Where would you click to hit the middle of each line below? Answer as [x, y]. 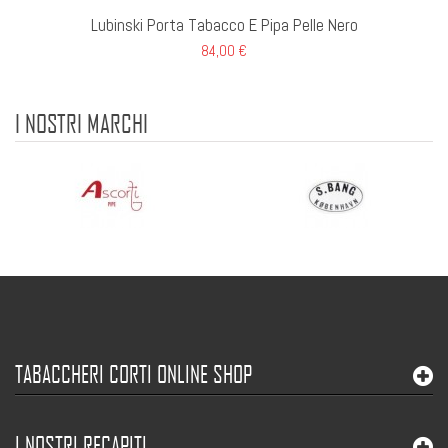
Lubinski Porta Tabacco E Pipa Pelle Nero [224, 25]
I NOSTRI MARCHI [81, 123]
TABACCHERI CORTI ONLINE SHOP [133, 374]
